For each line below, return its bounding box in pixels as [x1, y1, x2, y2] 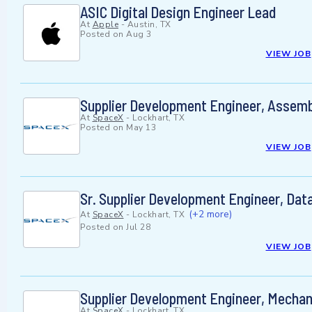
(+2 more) [188, 208, 232, 221]
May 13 [126, 122, 156, 134]
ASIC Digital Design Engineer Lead [80, 3, 276, 22]
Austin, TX [127, 19, 171, 31]
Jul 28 [126, 221, 150, 233]
